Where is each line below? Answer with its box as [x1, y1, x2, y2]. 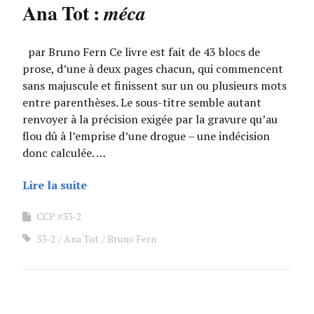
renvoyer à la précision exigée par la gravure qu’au [22, 111, 278, 127]
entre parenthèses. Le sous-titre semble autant [22, 95, 261, 110]
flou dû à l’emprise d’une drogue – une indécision [22, 128, 270, 144]
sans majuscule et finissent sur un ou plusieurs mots [22, 78, 287, 93]
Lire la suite [22, 177, 87, 193]
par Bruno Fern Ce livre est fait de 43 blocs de [22, 44, 260, 60]
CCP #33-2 [36, 210, 81, 223]
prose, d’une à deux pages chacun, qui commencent [22, 61, 283, 76]
